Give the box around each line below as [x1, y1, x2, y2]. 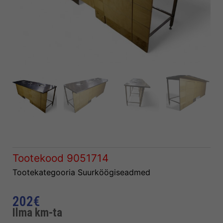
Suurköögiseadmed [78, 167, 150, 178]
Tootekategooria [12, 167, 75, 178]
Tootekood [12, 152, 67, 165]
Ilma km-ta [12, 205, 62, 220]
